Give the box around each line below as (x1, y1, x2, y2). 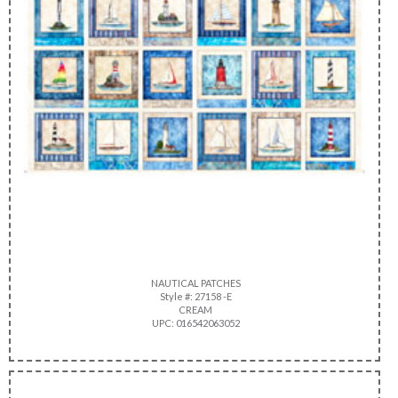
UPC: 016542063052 (149, 316, 240, 329)
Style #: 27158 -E (157, 290, 232, 302)
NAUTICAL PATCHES (148, 276, 241, 289)
